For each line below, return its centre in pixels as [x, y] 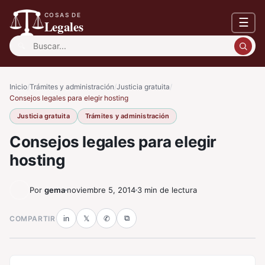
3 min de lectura [167, 190]
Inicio [18, 87]
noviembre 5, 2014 [101, 190]
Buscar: [26, 43]
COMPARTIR [33, 218]
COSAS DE [63, 15]
